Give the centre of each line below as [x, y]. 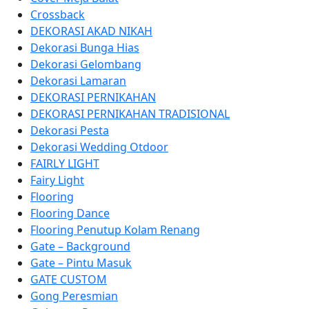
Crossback [58, 14]
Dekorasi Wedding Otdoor [99, 147]
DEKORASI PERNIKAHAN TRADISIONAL [130, 114]
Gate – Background [80, 246]
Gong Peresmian [74, 296]
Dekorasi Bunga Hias [85, 48]
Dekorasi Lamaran [78, 81]
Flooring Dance [70, 213]
